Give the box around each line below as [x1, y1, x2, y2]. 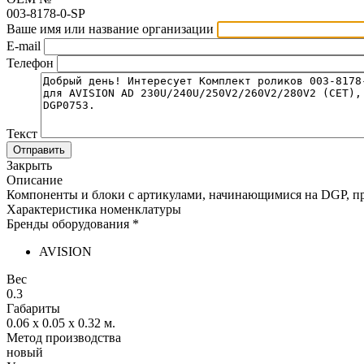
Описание [6, 173, 63, 188]
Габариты [6, 301, 60, 316]
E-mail [6, 39, 41, 54]
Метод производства [6, 331, 121, 345]
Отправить [13, 144, 65, 157]
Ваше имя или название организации [6, 22, 214, 37]
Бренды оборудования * [6, 217, 139, 232]
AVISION [39, 245, 92, 259]
